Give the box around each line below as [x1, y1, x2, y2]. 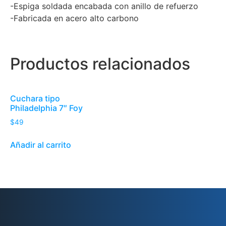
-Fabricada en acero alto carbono [10, 13, 139, 24]
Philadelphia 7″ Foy [10, 103, 83, 114]
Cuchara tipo [10, 93, 60, 104]
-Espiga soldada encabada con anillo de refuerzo [10, 1, 198, 12]
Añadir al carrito [10, 139, 71, 150]
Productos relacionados [10, 54, 190, 74]
